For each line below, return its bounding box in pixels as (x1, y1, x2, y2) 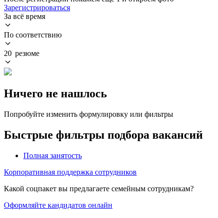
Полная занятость (23, 151, 82, 160)
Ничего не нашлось (4, 87, 107, 100)
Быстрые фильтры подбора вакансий (4, 128, 203, 141)
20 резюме (4, 49, 39, 57)
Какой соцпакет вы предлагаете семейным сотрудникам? (4, 184, 194, 193)
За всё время (4, 12, 45, 20)
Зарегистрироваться (4, 3, 70, 12)
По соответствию (4, 30, 62, 39)
